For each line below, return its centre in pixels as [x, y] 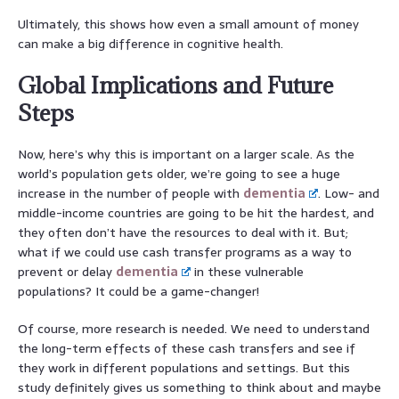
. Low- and [349, 193]
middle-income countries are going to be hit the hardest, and [196, 212]
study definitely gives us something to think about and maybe [199, 387]
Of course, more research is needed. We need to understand [194, 328]
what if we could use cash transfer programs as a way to [185, 252]
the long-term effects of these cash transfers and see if [187, 348]
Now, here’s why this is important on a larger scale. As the [186, 154]
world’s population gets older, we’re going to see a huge [179, 173]
